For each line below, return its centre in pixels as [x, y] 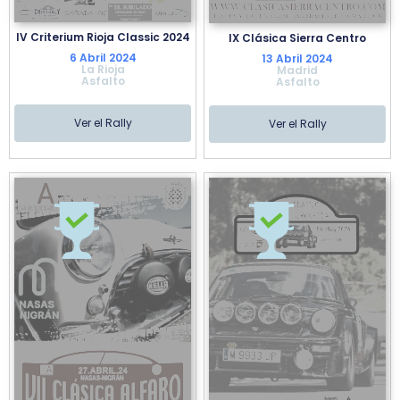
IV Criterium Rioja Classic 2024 [103, 37]
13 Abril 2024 [297, 58]
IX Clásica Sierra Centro [297, 37]
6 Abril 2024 [103, 58]
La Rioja [103, 70]
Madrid [297, 70]
